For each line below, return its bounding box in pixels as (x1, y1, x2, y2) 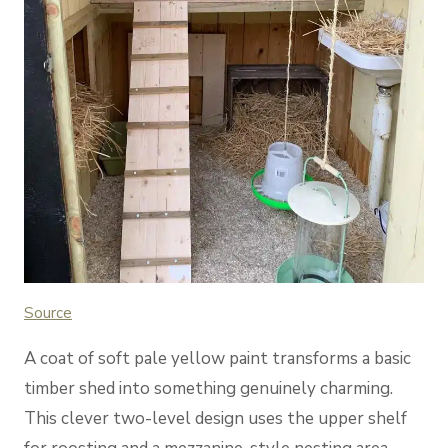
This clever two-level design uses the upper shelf (24, 407, 407, 431)
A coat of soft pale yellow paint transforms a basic (24, 347, 411, 371)
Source (24, 303, 72, 324)
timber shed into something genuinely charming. (24, 377, 393, 401)
